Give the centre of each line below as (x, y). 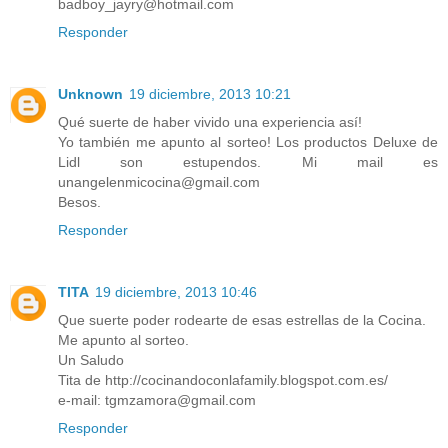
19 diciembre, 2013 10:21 (210, 94)
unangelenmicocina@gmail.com (159, 182)
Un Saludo (91, 360)
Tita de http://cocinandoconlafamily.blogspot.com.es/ (223, 380)
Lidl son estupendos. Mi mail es (248, 162)
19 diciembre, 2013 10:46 (176, 292)
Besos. (79, 202)
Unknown (90, 94)
